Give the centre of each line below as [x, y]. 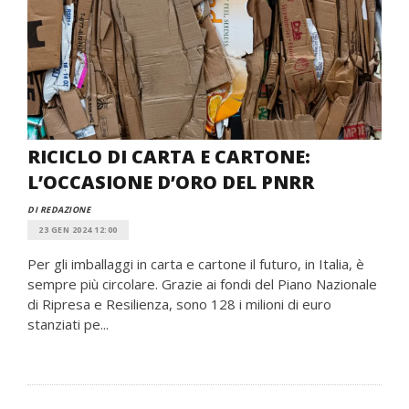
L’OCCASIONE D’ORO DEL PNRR [171, 182]
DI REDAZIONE [59, 210]
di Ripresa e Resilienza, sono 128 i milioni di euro [179, 304]
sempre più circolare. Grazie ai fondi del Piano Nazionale [202, 284]
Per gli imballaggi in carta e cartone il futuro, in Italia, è [196, 264]
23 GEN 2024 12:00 [78, 230]
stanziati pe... [68, 324]
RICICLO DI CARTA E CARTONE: [169, 157]
